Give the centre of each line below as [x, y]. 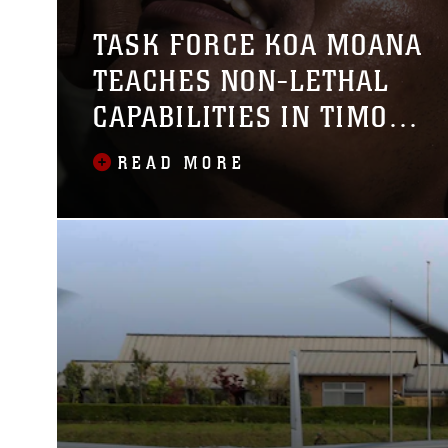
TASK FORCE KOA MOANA [257, 45]
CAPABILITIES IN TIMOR [249, 117]
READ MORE [181, 163]
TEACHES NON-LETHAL [241, 81]
